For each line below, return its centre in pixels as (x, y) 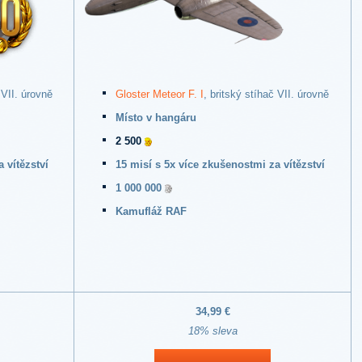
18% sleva (213, 331)
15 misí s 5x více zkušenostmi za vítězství (220, 165)
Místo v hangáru (156, 118)
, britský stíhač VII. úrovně (266, 95)
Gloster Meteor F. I (160, 95)
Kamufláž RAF (151, 212)
